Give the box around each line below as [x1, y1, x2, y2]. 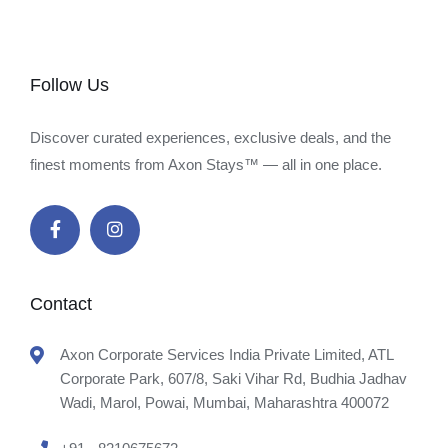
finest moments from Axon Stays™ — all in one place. [30, 156, 382, 173]
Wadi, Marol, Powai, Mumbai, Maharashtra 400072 [60, 394, 389, 411]
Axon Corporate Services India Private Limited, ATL [60, 346, 393, 363]
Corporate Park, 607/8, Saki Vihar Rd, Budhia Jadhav [60, 370, 407, 387]
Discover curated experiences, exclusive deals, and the [30, 129, 391, 146]
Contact [30, 294, 92, 314]
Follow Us [30, 75, 109, 95]
